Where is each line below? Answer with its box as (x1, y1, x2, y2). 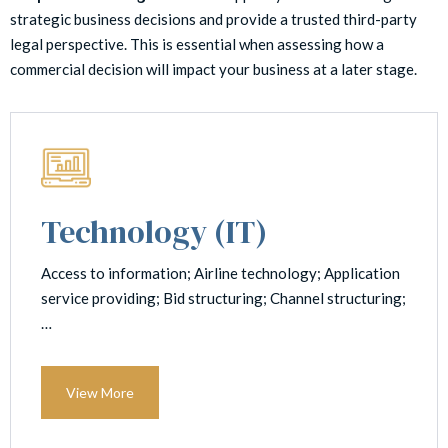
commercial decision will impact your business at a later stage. (10, 60, 423, 78)
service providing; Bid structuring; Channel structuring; (41, 289, 406, 307)
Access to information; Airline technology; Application (41, 264, 400, 282)
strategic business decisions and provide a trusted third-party (10, 10, 417, 28)
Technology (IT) (41, 210, 267, 254)
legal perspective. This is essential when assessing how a (10, 35, 384, 53)
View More (66, 384, 134, 401)
